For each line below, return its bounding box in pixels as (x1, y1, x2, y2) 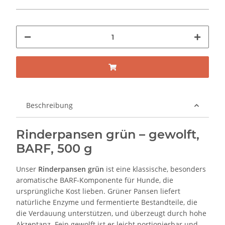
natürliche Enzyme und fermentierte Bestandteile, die (16, 197, 197, 207)
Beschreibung (26, 100, 73, 110)
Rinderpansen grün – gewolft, (16, 127, 199, 142)
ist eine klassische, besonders (104, 164, 206, 174)
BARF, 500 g (16, 141, 92, 156)
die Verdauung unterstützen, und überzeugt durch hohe (16, 208, 206, 218)
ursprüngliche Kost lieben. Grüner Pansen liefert (16, 186, 180, 196)
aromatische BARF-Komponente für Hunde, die (16, 175, 173, 185)
